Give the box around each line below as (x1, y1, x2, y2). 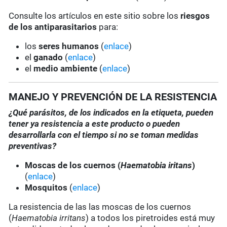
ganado (33, 52, 63, 63)
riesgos (180, 11, 210, 21)
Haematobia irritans (12, 213, 86, 223)
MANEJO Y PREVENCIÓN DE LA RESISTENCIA (9, 91, 217, 103)
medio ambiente (33, 63, 100, 74)
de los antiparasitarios (9, 22, 97, 32)
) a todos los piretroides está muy (86, 213, 215, 223)
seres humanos (39, 41, 99, 52)
